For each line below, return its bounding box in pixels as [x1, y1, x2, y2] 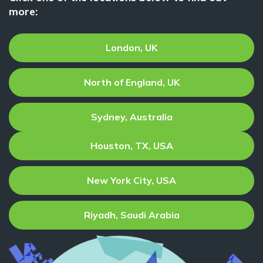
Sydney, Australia [90, 110, 173, 123]
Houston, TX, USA [90, 139, 173, 151]
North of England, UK [83, 76, 180, 88]
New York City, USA [87, 174, 176, 186]
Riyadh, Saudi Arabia [83, 208, 180, 221]
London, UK [106, 41, 157, 53]
